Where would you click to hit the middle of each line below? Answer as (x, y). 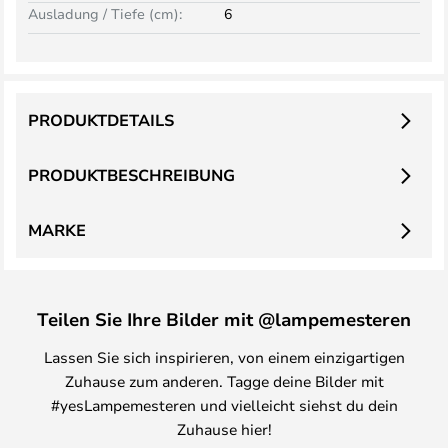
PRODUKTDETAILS (101, 120)
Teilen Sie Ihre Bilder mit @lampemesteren (224, 319)
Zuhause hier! (224, 429)
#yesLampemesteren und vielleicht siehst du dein (224, 405)
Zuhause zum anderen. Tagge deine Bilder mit (224, 381)
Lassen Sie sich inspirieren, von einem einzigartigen (224, 357)
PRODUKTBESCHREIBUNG (131, 175)
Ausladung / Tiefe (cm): (105, 13)
